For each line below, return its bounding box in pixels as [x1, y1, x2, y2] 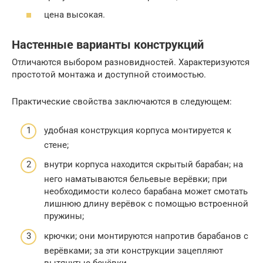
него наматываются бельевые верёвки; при [44, 174, 227, 185]
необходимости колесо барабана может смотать [44, 186, 248, 197]
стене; [44, 139, 69, 150]
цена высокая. [44, 9, 105, 21]
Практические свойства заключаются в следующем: [12, 96, 232, 107]
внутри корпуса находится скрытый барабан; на [44, 159, 243, 170]
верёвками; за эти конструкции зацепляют [44, 245, 223, 256]
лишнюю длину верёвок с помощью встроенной [44, 198, 248, 210]
